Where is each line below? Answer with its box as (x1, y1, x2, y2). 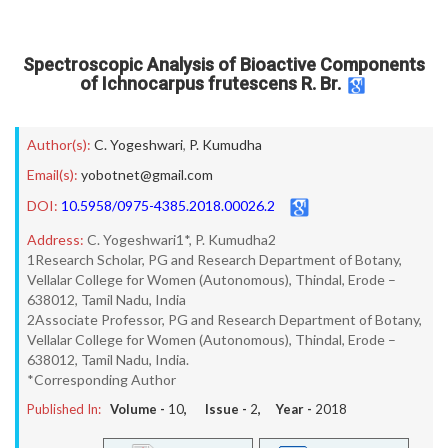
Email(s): (27, 166, 78, 183)
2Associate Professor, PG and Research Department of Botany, (27, 311, 422, 328)
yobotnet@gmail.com (81, 166, 213, 183)
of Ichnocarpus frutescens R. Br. (80, 73, 341, 95)
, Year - (258, 401, 315, 417)
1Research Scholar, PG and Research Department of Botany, (27, 251, 402, 268)
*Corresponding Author (27, 371, 176, 388)
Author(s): (27, 136, 91, 153)
